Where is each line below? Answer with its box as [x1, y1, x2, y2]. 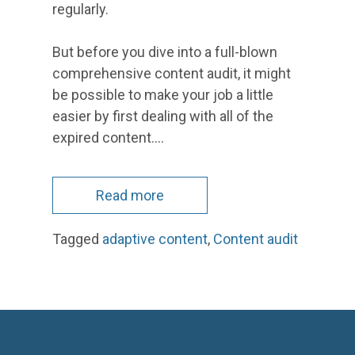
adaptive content [102, 230, 208, 247]
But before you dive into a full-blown [52, 43, 277, 60]
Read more [96, 186, 164, 204]
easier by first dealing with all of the [52, 107, 273, 124]
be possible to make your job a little [52, 86, 273, 103]
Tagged [52, 230, 102, 247]
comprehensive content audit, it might [52, 64, 291, 82]
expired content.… [52, 128, 164, 146]
